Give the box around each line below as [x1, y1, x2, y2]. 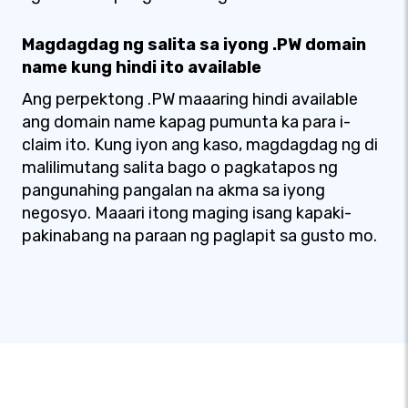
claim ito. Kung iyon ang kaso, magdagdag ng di [22, 135, 378, 155]
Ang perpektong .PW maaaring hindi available [22, 89, 358, 109]
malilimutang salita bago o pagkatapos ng [22, 158, 338, 178]
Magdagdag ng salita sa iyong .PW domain [22, 35, 366, 55]
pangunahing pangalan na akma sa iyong [22, 180, 325, 200]
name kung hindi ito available [22, 57, 261, 77]
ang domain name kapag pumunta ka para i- [22, 112, 351, 132]
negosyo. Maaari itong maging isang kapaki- [22, 203, 352, 223]
